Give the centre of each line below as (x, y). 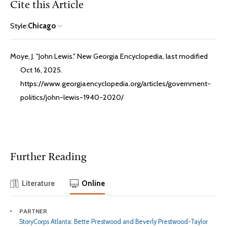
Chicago (42, 26)
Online (93, 183)
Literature (39, 183)
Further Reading (48, 158)
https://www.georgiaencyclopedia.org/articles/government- (116, 84)
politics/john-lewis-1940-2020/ (72, 98)
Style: (19, 26)
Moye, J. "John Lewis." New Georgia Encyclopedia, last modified (109, 56)
